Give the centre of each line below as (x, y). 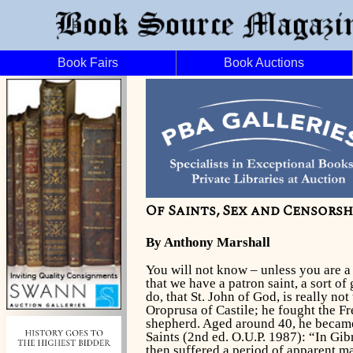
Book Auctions (264, 63)
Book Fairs (87, 63)
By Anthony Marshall (208, 242)
